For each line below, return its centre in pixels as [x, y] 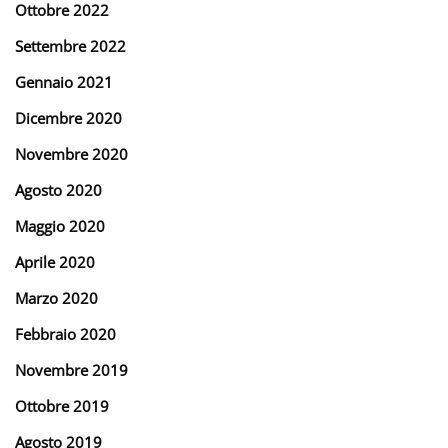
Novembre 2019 [71, 369]
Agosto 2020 [58, 189]
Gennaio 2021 [64, 81]
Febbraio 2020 [65, 333]
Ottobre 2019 [62, 405]
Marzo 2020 [56, 297]
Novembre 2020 [71, 153]
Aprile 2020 [55, 261]
